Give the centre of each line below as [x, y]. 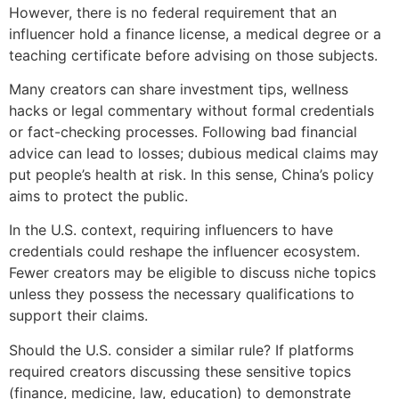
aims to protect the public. [98, 195]
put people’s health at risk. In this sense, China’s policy [191, 174]
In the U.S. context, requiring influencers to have [171, 230]
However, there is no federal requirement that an [173, 12]
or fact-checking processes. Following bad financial [183, 131]
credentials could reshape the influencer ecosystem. [184, 252]
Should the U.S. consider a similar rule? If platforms [181, 350]
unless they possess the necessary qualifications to [182, 294]
